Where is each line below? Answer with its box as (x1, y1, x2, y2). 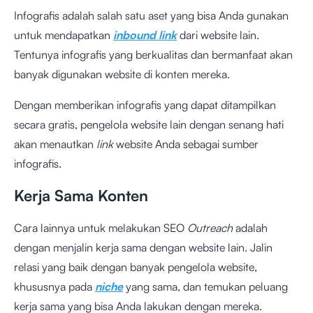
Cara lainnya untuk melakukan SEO (14, 221, 187, 235)
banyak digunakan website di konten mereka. (14, 67, 230, 81)
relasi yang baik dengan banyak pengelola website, (14, 260, 257, 274)
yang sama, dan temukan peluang (126, 279, 288, 293)
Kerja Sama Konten (14, 186, 148, 205)
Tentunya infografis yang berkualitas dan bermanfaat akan (14, 48, 293, 61)
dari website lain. (177, 28, 259, 42)
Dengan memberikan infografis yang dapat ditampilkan (14, 98, 276, 112)
